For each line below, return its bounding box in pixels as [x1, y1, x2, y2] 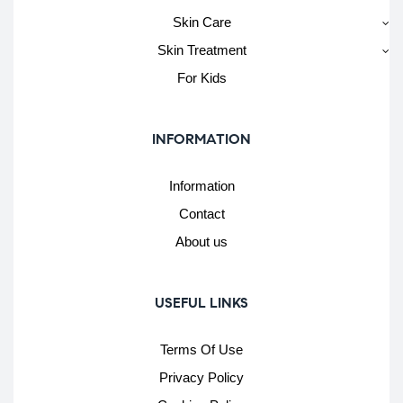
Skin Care [172, 13, 231, 30]
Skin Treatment [157, 41, 246, 58]
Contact [178, 205, 225, 221]
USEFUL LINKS [155, 293, 248, 311]
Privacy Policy [159, 369, 244, 385]
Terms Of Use [160, 341, 243, 357]
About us [175, 233, 228, 249]
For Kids [176, 69, 227, 85]
